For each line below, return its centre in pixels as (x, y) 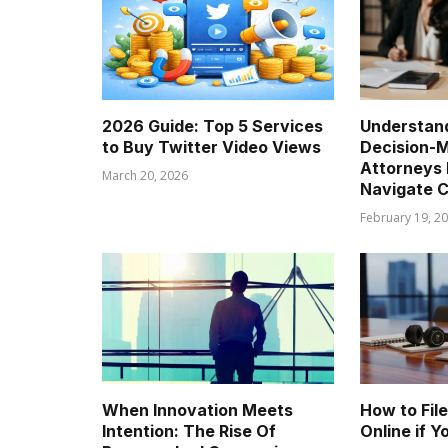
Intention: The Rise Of (189, 430)
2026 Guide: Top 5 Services (212, 126)
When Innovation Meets (197, 409)
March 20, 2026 (145, 176)
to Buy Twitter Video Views (211, 147)
